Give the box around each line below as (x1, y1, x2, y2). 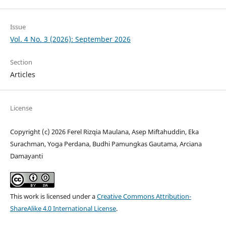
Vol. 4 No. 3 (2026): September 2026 (10, 34, 131, 44)
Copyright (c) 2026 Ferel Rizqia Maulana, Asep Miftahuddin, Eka (10, 127, 199, 137)
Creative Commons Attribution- (96, 192, 191, 201)
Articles (10, 70, 35, 80)
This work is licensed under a (10, 192, 97, 201)
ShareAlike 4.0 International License (10, 204, 116, 213)
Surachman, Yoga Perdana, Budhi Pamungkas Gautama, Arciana (10, 139, 202, 149)
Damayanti (10, 151, 43, 161)
